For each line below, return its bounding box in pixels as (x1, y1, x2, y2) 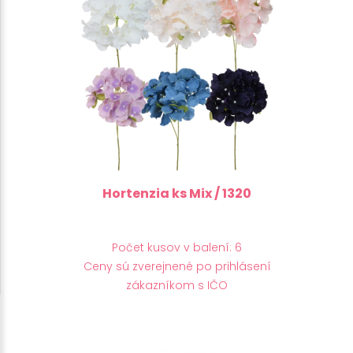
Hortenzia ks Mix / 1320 (102, 184, 251, 203)
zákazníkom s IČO (126, 277, 228, 293)
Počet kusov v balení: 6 (112, 239, 242, 255)
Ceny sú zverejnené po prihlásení (83, 258, 271, 274)
